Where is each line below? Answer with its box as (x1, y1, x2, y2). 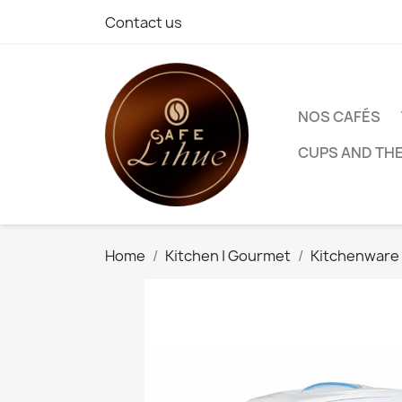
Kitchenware (310, 246, 399, 266)
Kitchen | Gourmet (165, 246, 291, 266)
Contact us (105, 13, 182, 32)
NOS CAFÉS (298, 107, 380, 127)
